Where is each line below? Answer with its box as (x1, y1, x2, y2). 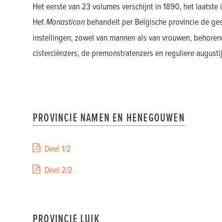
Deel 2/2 (45, 164, 72, 176)
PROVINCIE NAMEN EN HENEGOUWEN (33, 109, 185, 125)
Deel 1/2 (45, 142, 71, 155)
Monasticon (46, 15, 85, 28)
